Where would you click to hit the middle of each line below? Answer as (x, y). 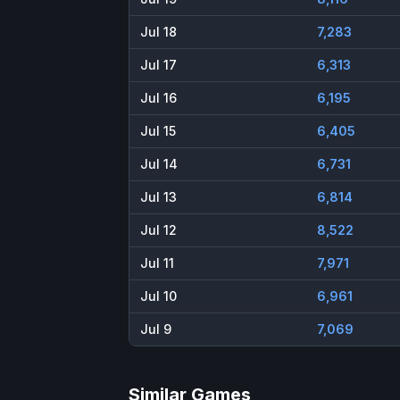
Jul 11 (157, 263)
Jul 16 (158, 98)
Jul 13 (158, 197)
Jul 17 (158, 65)
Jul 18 (158, 32)
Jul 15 (158, 131)
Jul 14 (159, 164)
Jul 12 (158, 230)
